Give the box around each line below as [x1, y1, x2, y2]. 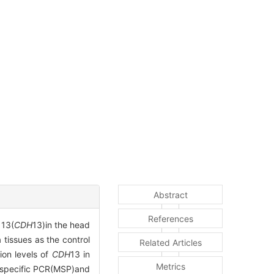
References [147, 213, 193, 224]
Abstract [153, 190, 188, 201]
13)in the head [32, 220, 91, 231]
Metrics [155, 261, 185, 272]
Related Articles [139, 237, 202, 248]
